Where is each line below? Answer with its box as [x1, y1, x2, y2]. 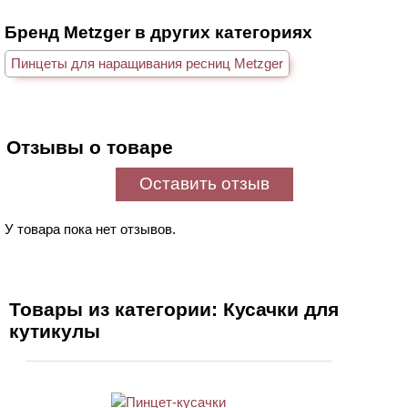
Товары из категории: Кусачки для [9, 299, 339, 320]
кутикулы [9, 321, 100, 342]
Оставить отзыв [138, 174, 270, 193]
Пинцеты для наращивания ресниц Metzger [11, 56, 283, 71]
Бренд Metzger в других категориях [5, 23, 312, 42]
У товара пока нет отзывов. [5, 221, 176, 237]
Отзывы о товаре [6, 137, 173, 158]
